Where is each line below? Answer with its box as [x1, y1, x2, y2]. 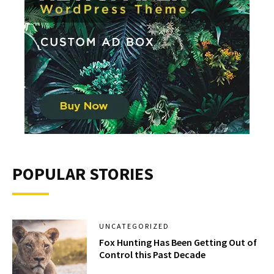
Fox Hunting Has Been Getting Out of [99, 235, 257, 248]
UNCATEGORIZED [99, 221, 170, 231]
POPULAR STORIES [12, 162, 154, 185]
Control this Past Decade [99, 248, 206, 261]
